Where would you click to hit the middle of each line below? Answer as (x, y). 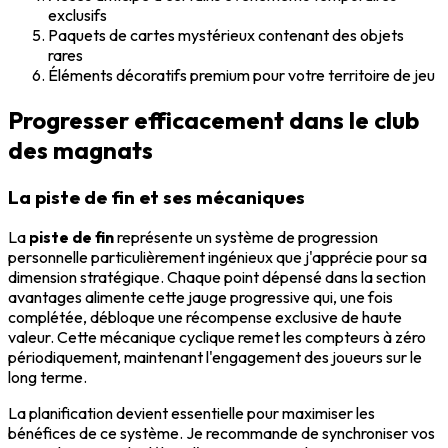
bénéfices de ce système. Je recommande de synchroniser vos (221, 433)
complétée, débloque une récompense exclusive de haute (205, 317)
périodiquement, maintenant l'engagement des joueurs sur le (215, 357)
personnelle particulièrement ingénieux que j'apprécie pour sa (217, 257)
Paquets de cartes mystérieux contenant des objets (226, 34)
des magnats (80, 149)
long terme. (47, 377)
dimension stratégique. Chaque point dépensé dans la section (217, 277)
